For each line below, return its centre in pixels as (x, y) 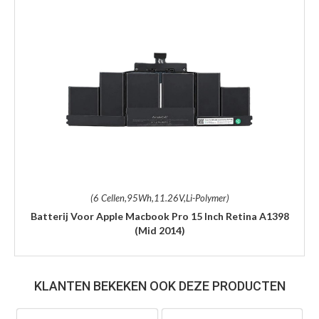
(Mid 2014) (159, 230)
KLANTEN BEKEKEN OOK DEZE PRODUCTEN (159, 286)
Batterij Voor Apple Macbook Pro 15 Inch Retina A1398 (159, 216)
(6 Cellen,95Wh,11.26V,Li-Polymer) (159, 198)
